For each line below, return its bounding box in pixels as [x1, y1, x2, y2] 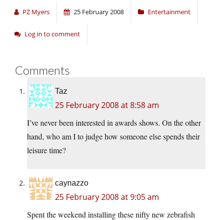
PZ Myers [23, 7, 50, 17]
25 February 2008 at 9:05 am [55, 192, 159, 203]
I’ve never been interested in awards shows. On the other [27, 117, 201, 128]
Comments [15, 63, 70, 78]
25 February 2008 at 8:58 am [55, 100, 159, 111]
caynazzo [55, 179, 88, 188]
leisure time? [27, 145, 66, 156]
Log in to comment [25, 29, 80, 39]
